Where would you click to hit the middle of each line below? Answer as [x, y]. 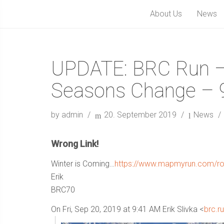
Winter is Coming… [83, 164]
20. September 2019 [140, 115]
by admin [68, 115]
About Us [166, 14]
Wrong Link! [75, 144]
